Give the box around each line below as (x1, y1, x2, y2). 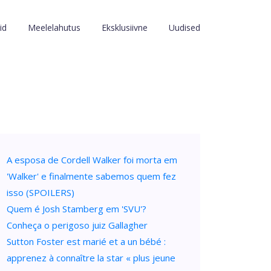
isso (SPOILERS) (7, 186, 74, 198)
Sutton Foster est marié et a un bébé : (7, 235, 166, 247)
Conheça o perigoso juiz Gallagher (7, 219, 148, 231)
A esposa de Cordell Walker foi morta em (7, 154, 177, 166)
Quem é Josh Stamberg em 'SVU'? (7, 203, 146, 215)
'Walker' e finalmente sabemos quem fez (7, 170, 176, 182)
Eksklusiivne (102, 22, 148, 33)
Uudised (169, 22, 200, 33)
